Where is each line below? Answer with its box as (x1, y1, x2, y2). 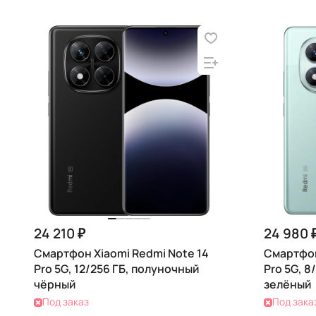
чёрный (34, 276, 75, 292)
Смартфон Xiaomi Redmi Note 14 (34, 245, 209, 261)
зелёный (264, 276, 311, 292)
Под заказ (42, 295, 89, 308)
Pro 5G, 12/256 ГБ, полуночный (34, 261, 199, 276)
